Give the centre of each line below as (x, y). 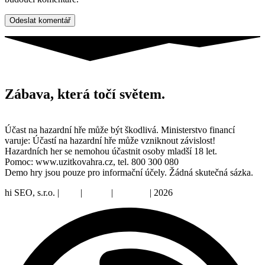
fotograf (131, 192)
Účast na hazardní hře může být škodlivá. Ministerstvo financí (120, 130)
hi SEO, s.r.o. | (33, 192)
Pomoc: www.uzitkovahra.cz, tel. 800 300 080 (92, 161)
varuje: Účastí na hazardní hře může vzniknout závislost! (110, 140)
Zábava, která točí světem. (85, 94)
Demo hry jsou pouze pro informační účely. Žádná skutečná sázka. (129, 172)
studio (97, 192)
